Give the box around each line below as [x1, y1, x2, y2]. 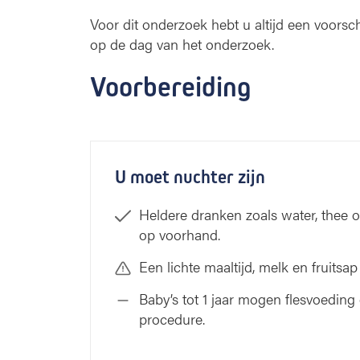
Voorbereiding [90, 70, 252, 104]
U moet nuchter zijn [115, 166, 265, 188]
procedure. [139, 309, 205, 329]
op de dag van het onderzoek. [90, 34, 274, 54]
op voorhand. [139, 224, 220, 244]
